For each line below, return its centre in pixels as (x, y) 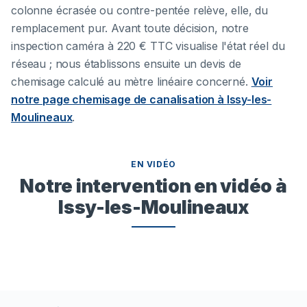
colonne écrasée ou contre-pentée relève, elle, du (140, 10)
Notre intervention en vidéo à (153, 185)
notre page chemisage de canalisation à (119, 99)
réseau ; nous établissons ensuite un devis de (126, 63)
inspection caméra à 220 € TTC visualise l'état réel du (148, 46)
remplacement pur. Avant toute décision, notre (130, 28)
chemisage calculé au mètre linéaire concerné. (130, 81)
